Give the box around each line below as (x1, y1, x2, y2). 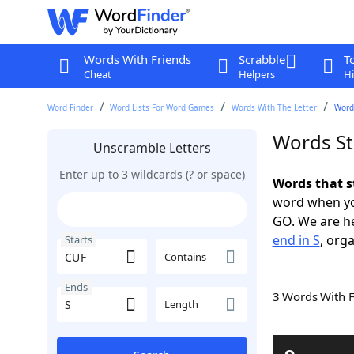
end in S (272, 232, 320, 249)
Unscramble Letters (92, 139, 211, 156)
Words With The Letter (232, 102, 318, 113)
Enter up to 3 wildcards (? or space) (58, 167, 245, 182)
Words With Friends (83, 51, 191, 67)
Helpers (238, 67, 275, 81)
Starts (64, 232, 92, 247)
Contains (164, 250, 206, 264)
